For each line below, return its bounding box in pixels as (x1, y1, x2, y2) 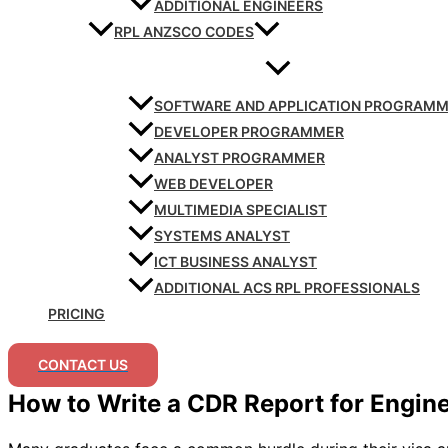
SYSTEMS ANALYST (154, 227, 290, 245)
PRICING (48, 305, 105, 323)
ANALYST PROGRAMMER (154, 149, 325, 167)
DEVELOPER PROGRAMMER (154, 123, 344, 141)
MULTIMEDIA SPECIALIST (154, 201, 327, 219)
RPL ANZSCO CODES (114, 23, 254, 41)
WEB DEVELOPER (154, 175, 273, 193)
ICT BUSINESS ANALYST (154, 253, 317, 271)
